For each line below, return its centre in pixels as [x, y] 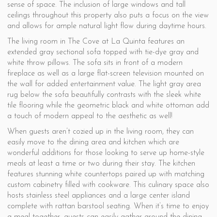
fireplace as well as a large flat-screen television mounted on [106, 74]
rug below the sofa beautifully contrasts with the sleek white [104, 95]
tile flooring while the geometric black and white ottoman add [108, 106]
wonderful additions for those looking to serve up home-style [106, 153]
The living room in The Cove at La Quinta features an [96, 42]
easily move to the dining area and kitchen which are [93, 142]
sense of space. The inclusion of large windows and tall [96, 5]
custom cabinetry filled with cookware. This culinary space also [108, 185]
